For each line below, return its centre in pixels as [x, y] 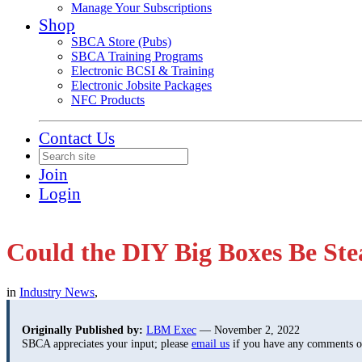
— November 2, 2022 [248, 330]
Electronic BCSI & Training [143, 71]
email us [210, 344]
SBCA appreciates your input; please [107, 344]
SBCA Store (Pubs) [121, 42]
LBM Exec [171, 330]
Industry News [57, 292]
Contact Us [77, 138]
